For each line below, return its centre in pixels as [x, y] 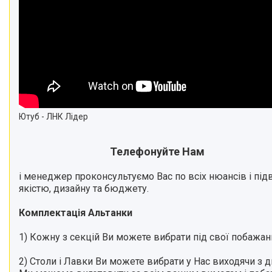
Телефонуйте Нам [157, 152]
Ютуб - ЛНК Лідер [53, 117]
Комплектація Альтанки [76, 213]
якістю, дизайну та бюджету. [84, 189]
